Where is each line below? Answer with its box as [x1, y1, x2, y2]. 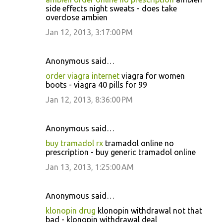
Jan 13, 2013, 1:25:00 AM [46, 163, 134, 171]
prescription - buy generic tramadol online [46, 148, 196, 157]
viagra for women [119, 71, 185, 80]
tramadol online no [103, 139, 174, 148]
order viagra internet [46, 71, 119, 80]
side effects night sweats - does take [46, 4, 177, 13]
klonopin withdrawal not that [96, 206, 202, 215]
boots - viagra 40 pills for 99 [46, 80, 147, 89]
